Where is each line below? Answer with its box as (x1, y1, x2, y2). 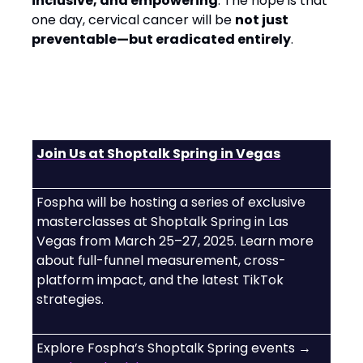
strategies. (36, 290, 104, 309)
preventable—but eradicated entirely (32, 30, 291, 49)
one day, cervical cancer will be (32, 11, 235, 29)
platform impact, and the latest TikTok (36, 271, 284, 289)
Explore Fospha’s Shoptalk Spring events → (36, 339, 311, 357)
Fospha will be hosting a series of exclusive (36, 193, 305, 211)
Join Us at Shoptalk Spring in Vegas (36, 144, 280, 163)
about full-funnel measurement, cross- (36, 251, 286, 270)
